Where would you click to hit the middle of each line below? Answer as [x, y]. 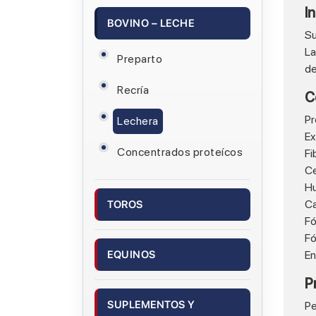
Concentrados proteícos [180, 152]
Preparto [140, 59]
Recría [133, 90]
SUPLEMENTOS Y [151, 305]
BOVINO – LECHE [151, 23]
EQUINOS [132, 255]
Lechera [138, 121]
